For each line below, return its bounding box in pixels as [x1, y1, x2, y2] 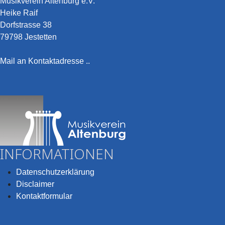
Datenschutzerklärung [16, 168, 94, 176]
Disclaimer [16, 180, 54, 188]
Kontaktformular [16, 192, 72, 200]
